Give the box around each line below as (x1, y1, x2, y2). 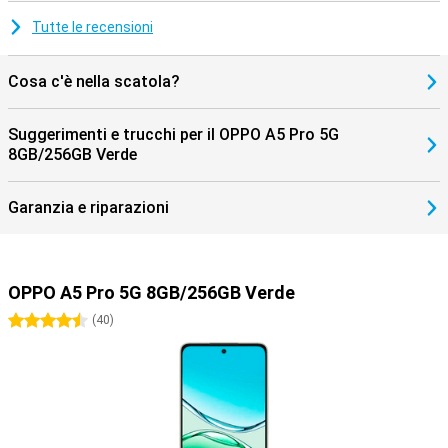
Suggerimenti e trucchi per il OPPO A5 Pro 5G (8, 125, 339, 144)
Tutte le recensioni (32, 19, 153, 35)
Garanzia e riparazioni (8, 198, 169, 217)
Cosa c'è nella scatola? (8, 72, 180, 91)
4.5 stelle (48, 313, 106, 329)
